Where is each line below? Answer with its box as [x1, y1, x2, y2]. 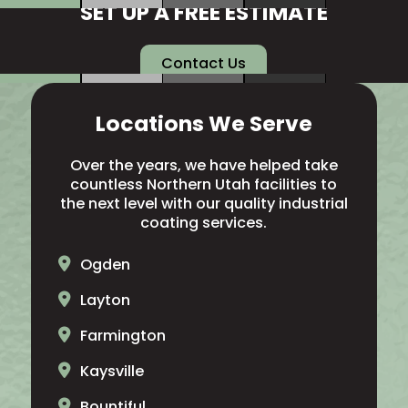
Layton [79, 289, 130, 311]
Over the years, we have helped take [69, 154, 338, 176]
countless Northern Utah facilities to [70, 173, 338, 195]
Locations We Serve [95, 107, 312, 138]
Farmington [79, 324, 166, 346]
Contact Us [161, 52, 247, 74]
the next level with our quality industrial [59, 192, 348, 214]
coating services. [140, 211, 268, 233]
